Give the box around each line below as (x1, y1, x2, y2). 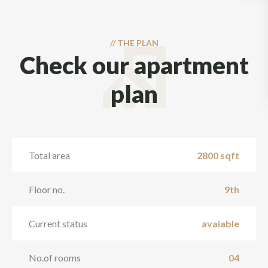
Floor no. (29, 184, 65, 195)
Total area (29, 150, 70, 161)
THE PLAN (117, 38, 159, 48)
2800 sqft (197, 150, 239, 161)
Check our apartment (19, 51, 249, 80)
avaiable (202, 218, 239, 229)
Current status (29, 218, 87, 229)
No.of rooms (29, 252, 81, 263)
